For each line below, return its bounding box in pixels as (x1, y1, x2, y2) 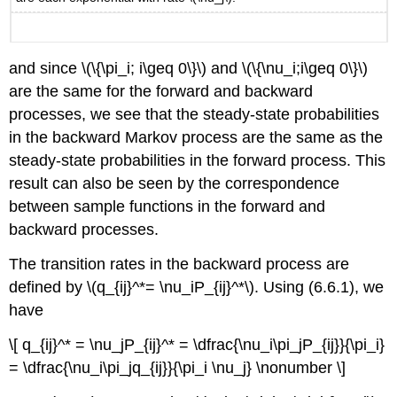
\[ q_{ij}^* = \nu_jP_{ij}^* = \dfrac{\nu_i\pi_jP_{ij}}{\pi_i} (9, 335, 385, 354)
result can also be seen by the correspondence (9, 175, 340, 193)
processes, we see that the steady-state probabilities (9, 105, 380, 124)
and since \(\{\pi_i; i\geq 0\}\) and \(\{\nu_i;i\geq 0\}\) (9, 59, 369, 78)
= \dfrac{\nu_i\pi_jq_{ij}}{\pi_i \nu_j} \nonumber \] (9, 358, 346, 377)
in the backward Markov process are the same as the (9, 128, 384, 147)
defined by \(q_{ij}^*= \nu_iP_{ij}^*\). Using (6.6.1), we (9, 278, 385, 297)
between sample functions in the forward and (9, 198, 326, 216)
